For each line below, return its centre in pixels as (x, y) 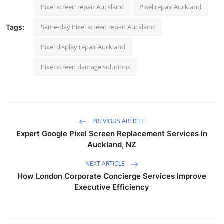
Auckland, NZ (112, 144)
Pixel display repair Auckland (83, 47)
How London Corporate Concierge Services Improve (112, 176)
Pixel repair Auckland (170, 7)
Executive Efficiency (112, 187)
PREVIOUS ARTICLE (118, 121)
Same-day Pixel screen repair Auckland (98, 27)
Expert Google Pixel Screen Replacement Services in (112, 133)
